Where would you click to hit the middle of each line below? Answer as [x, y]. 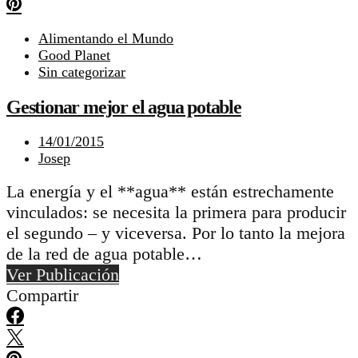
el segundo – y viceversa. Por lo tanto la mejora [176, 233]
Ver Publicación [63, 275]
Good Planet [74, 55]
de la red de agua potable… [104, 254]
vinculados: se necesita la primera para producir [176, 213]
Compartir [42, 296]
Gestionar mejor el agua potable [124, 107]
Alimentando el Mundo [106, 38]
